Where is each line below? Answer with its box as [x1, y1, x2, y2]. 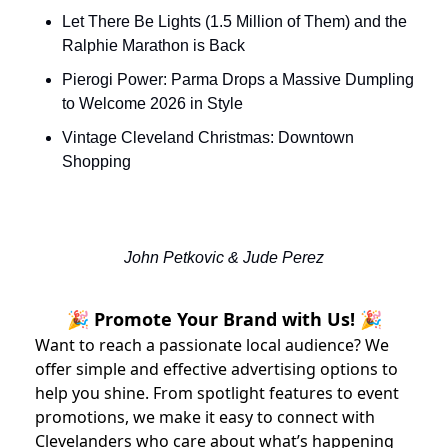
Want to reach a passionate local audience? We [35, 334, 389, 357]
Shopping [62, 153, 131, 171]
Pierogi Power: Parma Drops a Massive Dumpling [62, 71, 414, 89]
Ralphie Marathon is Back [62, 37, 245, 55]
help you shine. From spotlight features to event [35, 382, 399, 405]
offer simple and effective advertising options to [35, 358, 398, 381]
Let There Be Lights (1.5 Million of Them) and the [62, 13, 407, 31]
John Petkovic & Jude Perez [124, 249, 324, 267]
